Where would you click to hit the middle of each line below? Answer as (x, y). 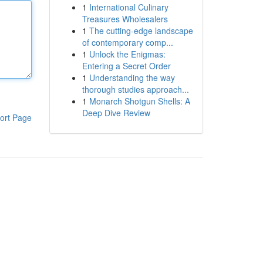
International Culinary (129, 7)
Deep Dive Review (116, 113)
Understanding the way (132, 77)
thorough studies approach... (135, 89)
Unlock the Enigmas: (127, 54)
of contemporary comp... (127, 42)
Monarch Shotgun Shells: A (139, 101)
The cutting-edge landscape (141, 31)
